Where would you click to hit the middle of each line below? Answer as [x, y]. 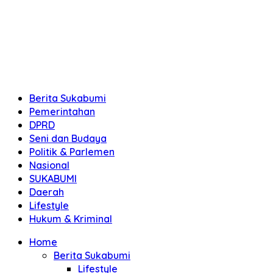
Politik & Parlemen [72, 152]
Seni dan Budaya [68, 138]
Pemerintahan [62, 112]
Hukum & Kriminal [71, 219]
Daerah [47, 192]
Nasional [49, 165]
